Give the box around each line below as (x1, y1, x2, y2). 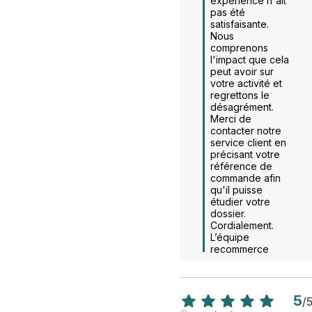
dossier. (210, 207, 251, 219)
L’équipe (210, 231, 249, 243)
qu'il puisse (210, 183, 263, 196)
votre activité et (210, 77, 282, 89)
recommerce (210, 242, 269, 255)
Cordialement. (210, 219, 274, 231)
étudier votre (210, 195, 270, 208)
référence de (210, 159, 272, 172)
